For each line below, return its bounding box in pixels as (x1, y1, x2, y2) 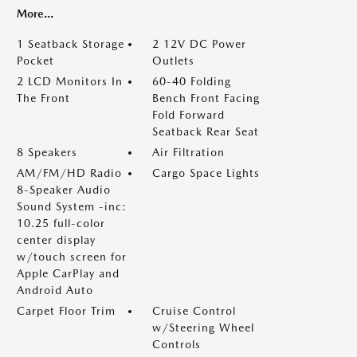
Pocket (17, 54, 54, 67)
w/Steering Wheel (152, 321, 254, 334)
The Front (17, 92, 70, 104)
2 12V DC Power (152, 37, 246, 50)
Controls (152, 338, 201, 351)
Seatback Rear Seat (152, 125, 259, 138)
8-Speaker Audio (17, 183, 111, 196)
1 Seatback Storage (17, 37, 124, 50)
